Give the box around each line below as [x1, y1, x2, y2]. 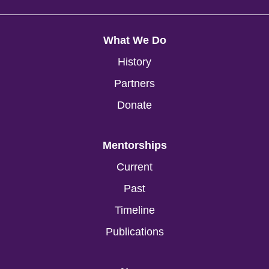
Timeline [114, 204, 155, 217]
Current [116, 161, 153, 174]
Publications [105, 226, 164, 238]
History [118, 56, 151, 68]
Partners [114, 77, 155, 90]
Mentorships [102, 139, 167, 152]
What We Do [103, 34, 166, 47]
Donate [117, 99, 152, 112]
